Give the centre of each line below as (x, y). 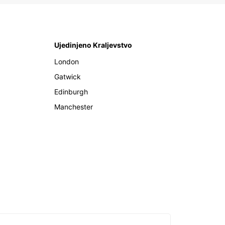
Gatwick (68, 77)
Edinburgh (71, 92)
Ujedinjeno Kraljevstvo (93, 45)
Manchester (74, 107)
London (67, 62)
